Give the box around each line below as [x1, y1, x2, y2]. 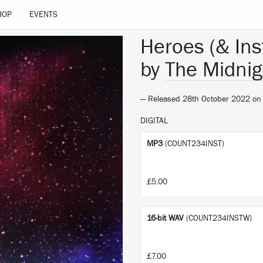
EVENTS [29, 11, 58, 19]
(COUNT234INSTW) [186, 214, 252, 222]
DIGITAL [140, 117, 168, 125]
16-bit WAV [147, 214, 184, 222]
